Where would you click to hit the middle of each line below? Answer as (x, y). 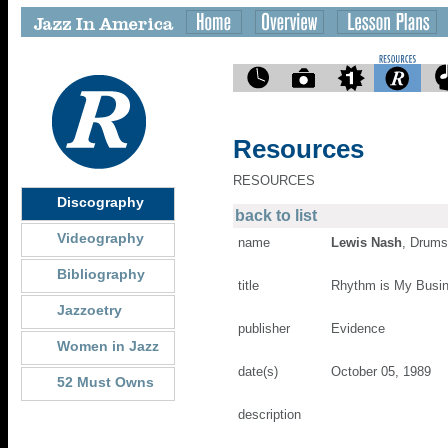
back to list (276, 215)
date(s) (258, 371)
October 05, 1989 (381, 371)
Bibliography (101, 274)
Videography (100, 238)
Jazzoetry (89, 310)
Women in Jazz (108, 346)
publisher (264, 328)
